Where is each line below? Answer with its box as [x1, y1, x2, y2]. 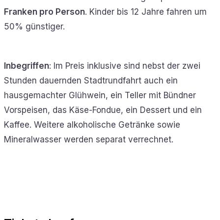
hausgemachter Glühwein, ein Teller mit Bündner [4, 90, 196, 100]
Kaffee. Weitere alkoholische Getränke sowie [4, 119, 180, 130]
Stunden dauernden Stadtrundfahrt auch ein [4, 75, 178, 85]
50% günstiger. [4, 21, 65, 31]
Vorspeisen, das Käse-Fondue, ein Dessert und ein [4, 105, 202, 115]
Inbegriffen [4, 60, 49, 71]
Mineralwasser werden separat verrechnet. [4, 134, 173, 144]
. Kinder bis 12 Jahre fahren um [85, 6, 207, 17]
